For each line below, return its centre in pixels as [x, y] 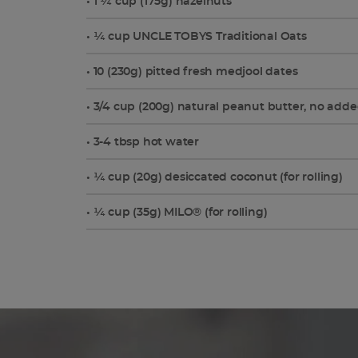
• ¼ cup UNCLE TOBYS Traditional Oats [197, 36]
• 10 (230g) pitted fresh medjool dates [192, 72]
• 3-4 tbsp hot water [143, 142]
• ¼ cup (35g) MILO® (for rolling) [177, 212]
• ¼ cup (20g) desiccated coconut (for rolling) [215, 177]
